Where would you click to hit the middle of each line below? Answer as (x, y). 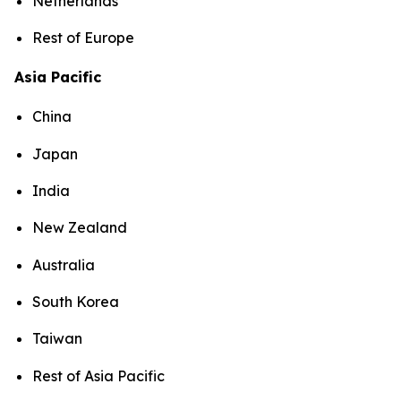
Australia (64, 264)
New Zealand (80, 228)
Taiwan (57, 339)
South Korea (76, 301)
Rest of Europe (83, 38)
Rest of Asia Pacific (100, 375)
